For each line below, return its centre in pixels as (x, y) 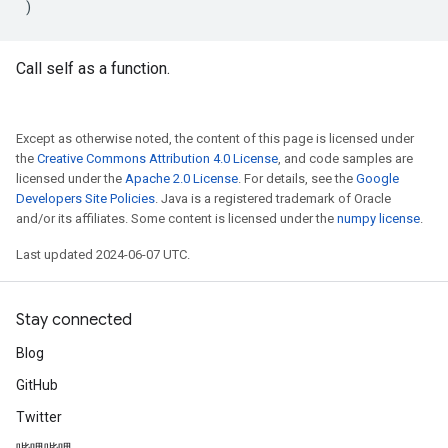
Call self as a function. (93, 68)
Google (377, 178)
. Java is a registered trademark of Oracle (273, 198)
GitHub (37, 385)
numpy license (378, 218)
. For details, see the (297, 178)
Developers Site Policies (85, 198)
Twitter (39, 417)
